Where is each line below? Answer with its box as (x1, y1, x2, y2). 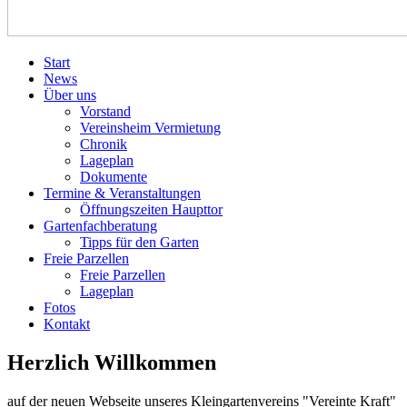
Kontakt (44, 316, 90, 332)
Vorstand (80, 104, 131, 119)
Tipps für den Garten (80, 234, 199, 250)
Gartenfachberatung (44, 218, 157, 233)
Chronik (80, 136, 127, 152)
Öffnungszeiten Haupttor (80, 202, 223, 217)
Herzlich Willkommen (7, 350, 216, 374)
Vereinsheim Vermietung (80, 120, 221, 135)
